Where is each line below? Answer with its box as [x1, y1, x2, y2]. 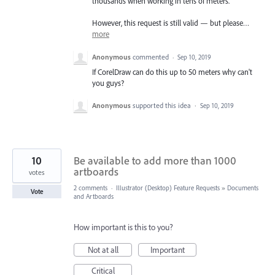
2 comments [74, 183, 107, 192]
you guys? [92, 77, 124, 88]
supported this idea [133, 100, 193, 110]
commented [133, 52, 171, 61]
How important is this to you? [74, 221, 173, 233]
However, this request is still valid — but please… [92, 18, 249, 28]
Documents [227, 183, 258, 192]
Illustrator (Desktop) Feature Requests [116, 183, 220, 192]
